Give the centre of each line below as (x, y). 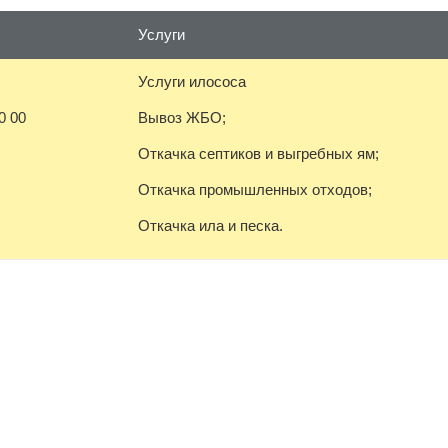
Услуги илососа (192, 81)
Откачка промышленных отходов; (255, 189)
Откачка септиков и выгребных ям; (258, 153)
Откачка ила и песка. (210, 225)
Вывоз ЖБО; (182, 117)
